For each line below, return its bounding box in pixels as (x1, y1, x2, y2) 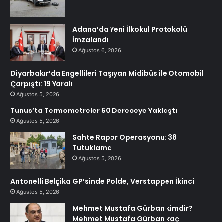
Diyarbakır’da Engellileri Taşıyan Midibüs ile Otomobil (10, 68, 204, 79)
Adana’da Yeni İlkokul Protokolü (72, 24, 187, 35)
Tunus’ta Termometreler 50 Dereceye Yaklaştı (10, 106, 177, 116)
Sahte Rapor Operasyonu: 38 (72, 132, 177, 143)
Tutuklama (72, 143, 112, 153)
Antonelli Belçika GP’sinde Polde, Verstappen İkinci (10, 176, 194, 187)
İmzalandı (72, 35, 109, 45)
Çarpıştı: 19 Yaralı (10, 79, 73, 89)
